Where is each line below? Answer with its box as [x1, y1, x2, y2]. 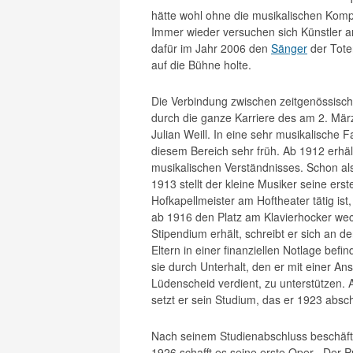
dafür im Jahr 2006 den [151, 40, 271, 56]
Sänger [271, 40, 307, 56]
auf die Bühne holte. [151, 57, 251, 72]
